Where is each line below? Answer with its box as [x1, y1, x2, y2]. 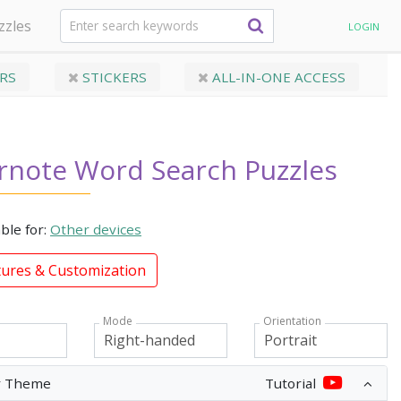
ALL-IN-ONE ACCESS [208, 68, 346, 86]
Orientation [263, 313, 321, 328]
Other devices [50, 220, 141, 238]
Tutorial [265, 373, 316, 392]
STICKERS [78, 68, 147, 86]
